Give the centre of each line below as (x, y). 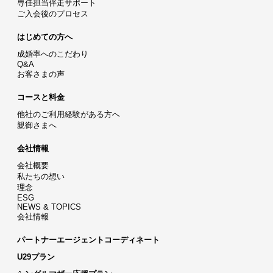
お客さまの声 (41, 74)
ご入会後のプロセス (53, 13)
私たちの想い (41, 176)
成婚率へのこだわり (53, 54)
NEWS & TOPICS (49, 207)
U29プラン (36, 257)
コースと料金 (41, 97)
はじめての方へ (45, 37)
